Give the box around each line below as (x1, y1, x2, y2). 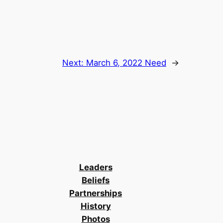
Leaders (79, 162, 112, 173)
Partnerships (69, 188, 122, 199)
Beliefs (82, 175, 110, 186)
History (80, 201, 111, 212)
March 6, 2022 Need (86, 58, 166, 68)
